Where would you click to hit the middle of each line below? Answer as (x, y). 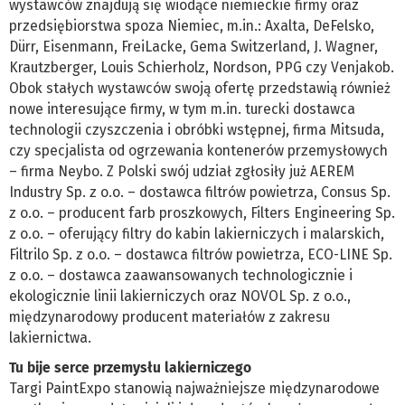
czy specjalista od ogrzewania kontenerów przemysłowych (198, 151)
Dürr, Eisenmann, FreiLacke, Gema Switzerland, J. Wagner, (193, 47)
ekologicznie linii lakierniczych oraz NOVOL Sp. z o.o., (180, 297)
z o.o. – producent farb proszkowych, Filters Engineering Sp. (202, 213)
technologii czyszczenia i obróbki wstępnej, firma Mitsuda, (197, 130)
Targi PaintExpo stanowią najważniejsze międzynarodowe (194, 389)
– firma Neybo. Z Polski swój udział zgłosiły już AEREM (182, 172)
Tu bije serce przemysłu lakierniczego (130, 368)
